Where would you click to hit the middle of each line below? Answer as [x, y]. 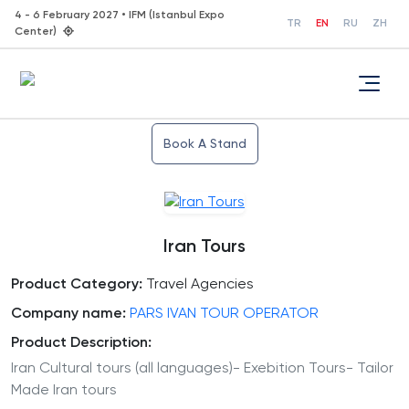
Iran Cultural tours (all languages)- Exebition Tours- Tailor [202, 369]
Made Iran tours [64, 391]
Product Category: [77, 285]
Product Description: [81, 344]
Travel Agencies [198, 285]
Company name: [68, 315]
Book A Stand [204, 144]
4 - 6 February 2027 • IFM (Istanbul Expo [120, 16]
